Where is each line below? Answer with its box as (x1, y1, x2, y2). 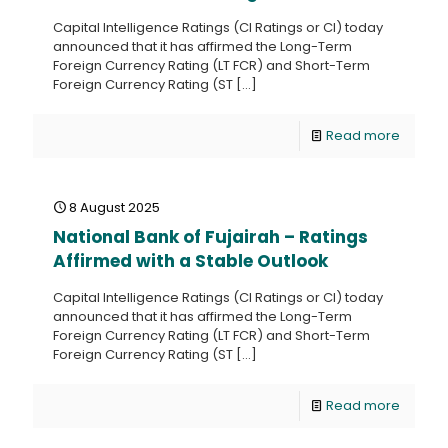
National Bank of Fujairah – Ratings (53, 225, 368, 249)
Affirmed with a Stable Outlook (53, 249, 328, 273)
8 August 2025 (69, 198, 160, 217)
